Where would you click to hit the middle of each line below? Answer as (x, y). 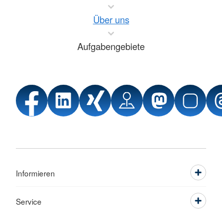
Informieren (35, 173)
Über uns (111, 20)
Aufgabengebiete (111, 46)
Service (29, 201)
